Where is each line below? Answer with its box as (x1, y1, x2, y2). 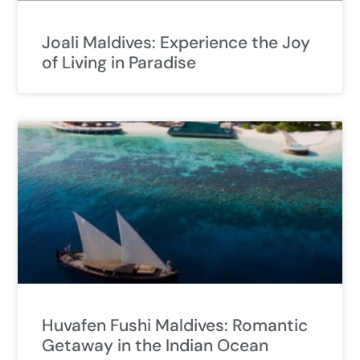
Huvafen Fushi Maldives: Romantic (42, 314, 308, 337)
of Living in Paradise (42, 51, 196, 75)
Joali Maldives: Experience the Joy (42, 31, 310, 55)
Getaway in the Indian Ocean (42, 334, 268, 358)
